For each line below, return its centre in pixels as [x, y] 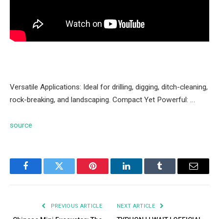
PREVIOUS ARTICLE [76, 206]
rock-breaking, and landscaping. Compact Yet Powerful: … [102, 100]
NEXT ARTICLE [137, 206]
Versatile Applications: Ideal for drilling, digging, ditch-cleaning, [109, 87]
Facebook [42, 173]
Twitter [71, 173]
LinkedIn [142, 173]
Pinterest [108, 173]
